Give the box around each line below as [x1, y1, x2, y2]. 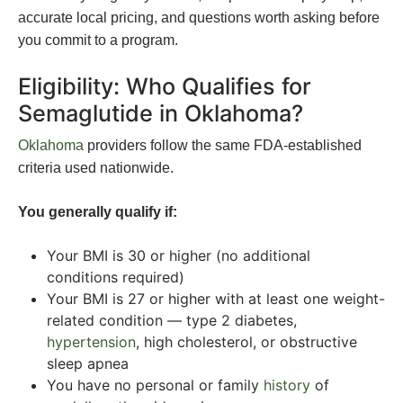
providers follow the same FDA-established [84, 138, 362, 154]
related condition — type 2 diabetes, [47, 311, 297, 330]
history [264, 376, 310, 395]
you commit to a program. [18, 32, 178, 49]
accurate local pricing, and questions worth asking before [18, 10, 380, 26]
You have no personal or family [47, 376, 264, 395]
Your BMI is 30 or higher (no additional [47, 246, 310, 265]
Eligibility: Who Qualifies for [18, 73, 311, 101]
